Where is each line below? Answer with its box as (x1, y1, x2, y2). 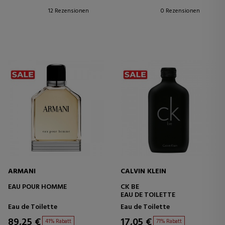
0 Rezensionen (161, 6, 200, 17)
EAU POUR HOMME (8, 181, 67, 193)
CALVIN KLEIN (121, 166, 166, 177)
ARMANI (8, 166, 36, 177)
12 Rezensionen (48, 6, 89, 17)
